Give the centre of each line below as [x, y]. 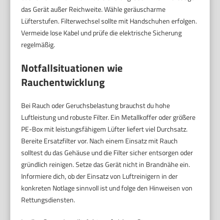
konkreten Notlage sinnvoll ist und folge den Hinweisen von [107, 188]
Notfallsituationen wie [72, 68]
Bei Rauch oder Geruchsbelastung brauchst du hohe [96, 106]
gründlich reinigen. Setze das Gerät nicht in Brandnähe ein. [106, 165]
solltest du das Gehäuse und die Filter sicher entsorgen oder [107, 153]
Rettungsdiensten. [48, 200]
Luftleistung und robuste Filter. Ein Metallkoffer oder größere [109, 117]
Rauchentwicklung [63, 82]
